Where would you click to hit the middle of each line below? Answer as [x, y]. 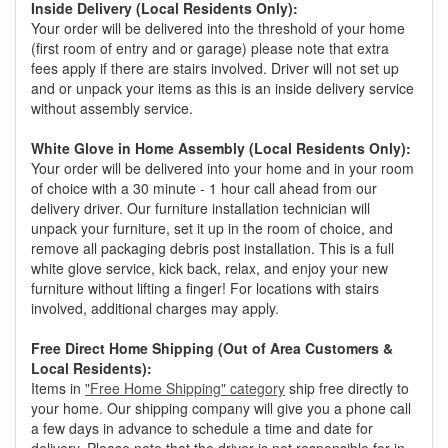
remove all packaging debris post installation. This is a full [212, 247]
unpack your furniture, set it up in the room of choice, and [212, 227]
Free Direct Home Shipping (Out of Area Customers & [212, 347]
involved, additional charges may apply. [155, 307]
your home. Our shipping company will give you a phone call [221, 407]
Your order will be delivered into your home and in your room [222, 167]
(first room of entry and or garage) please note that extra [210, 47]
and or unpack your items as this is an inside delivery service [222, 87]
